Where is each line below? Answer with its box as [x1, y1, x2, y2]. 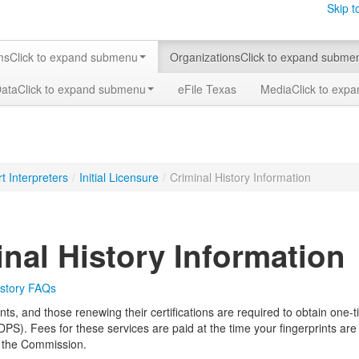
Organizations [170, 49, 240, 65]
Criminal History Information [170, 169, 311, 185]
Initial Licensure [79, 169, 159, 185]
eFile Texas [178, 81, 236, 97]
